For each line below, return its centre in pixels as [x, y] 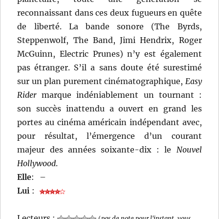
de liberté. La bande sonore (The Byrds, [109, 27]
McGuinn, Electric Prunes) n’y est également [109, 54]
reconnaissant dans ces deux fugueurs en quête [109, 13]
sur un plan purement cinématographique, [101, 81]
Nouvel [189, 150]
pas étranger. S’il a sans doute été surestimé [109, 68]
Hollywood [37, 164]
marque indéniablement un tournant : [119, 95]
